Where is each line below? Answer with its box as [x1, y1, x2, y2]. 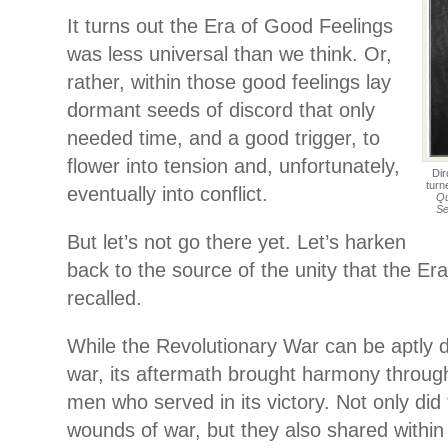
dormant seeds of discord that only [67, 98, 375, 121]
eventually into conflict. [67, 182, 268, 205]
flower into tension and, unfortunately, [67, 154, 400, 177]
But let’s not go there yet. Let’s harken [67, 230, 406, 253]
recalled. [67, 286, 142, 309]
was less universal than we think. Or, [67, 42, 392, 65]
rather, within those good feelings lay [67, 70, 391, 93]
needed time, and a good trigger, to [67, 126, 380, 149]
